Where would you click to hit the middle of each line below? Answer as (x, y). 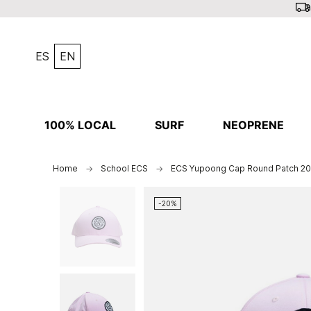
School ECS (124, 168)
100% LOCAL (80, 125)
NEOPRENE (253, 125)
